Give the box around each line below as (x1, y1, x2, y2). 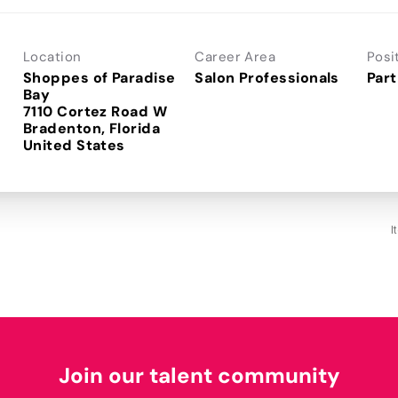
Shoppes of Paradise (23, 68, 176, 87)
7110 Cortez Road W (23, 101, 168, 121)
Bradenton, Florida (23, 118, 161, 138)
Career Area (195, 47, 276, 66)
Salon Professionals (195, 68, 339, 87)
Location (23, 47, 82, 66)
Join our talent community (58, 361, 340, 389)
